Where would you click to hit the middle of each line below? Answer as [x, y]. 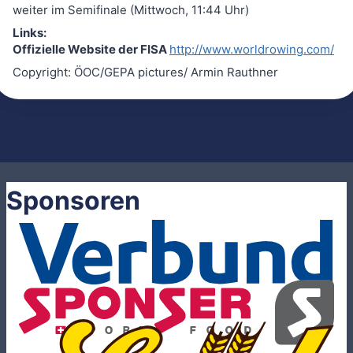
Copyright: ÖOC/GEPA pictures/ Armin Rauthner [145, 72]
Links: [30, 32]
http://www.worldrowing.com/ [252, 49]
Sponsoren [73, 200]
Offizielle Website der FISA [91, 49]
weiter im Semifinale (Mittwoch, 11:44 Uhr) [131, 9]
